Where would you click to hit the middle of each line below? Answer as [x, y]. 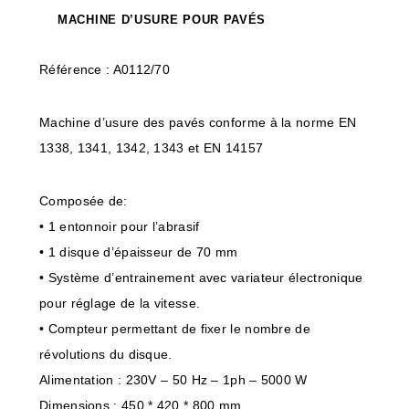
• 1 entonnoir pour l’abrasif [120, 226]
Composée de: [84, 201]
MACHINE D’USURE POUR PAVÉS [162, 20]
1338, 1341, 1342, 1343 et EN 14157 [152, 148]
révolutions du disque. [106, 354]
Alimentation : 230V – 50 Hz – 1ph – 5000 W [173, 380]
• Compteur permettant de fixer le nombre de [175, 329]
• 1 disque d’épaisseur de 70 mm [139, 252]
